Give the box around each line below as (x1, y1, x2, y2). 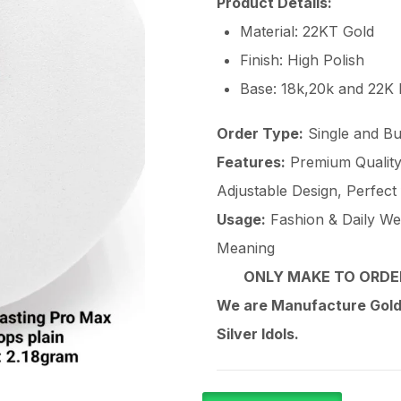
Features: (217, 153, 286, 171)
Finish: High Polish (240, 51, 364, 69)
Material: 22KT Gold (240, 22, 374, 40)
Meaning (217, 239, 275, 257)
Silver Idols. (217, 325, 299, 343)
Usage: (217, 210, 266, 228)
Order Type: (217, 124, 303, 142)
